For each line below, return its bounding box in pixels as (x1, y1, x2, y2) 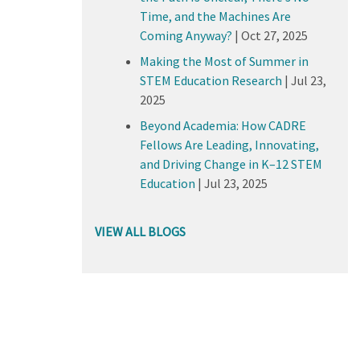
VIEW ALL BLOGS (94, 223, 186, 239)
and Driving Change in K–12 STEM (139, 155, 322, 172)
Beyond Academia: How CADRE (139, 117, 306, 133)
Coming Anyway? (139, 27, 232, 43)
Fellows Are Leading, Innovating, (139, 136, 319, 153)
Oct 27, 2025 (240, 27, 308, 43)
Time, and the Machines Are (139, 7, 291, 24)
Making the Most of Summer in (139, 52, 309, 69)
